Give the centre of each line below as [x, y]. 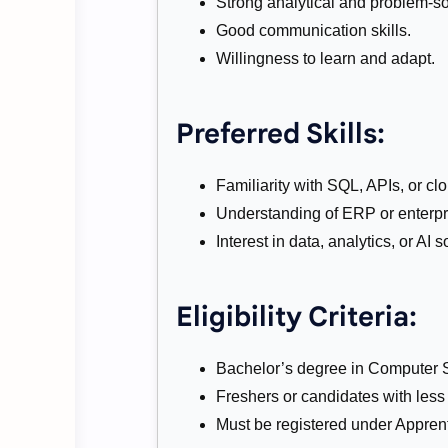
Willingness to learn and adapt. [325, 59]
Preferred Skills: [280, 134]
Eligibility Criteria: [296, 316]
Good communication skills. [313, 31]
